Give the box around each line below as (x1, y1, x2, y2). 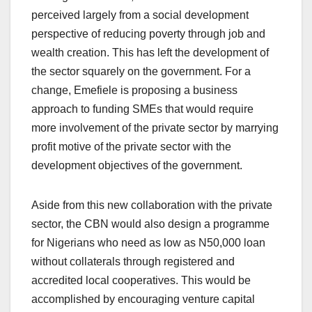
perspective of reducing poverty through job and (31, 28, 265, 40)
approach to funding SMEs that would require (31, 103, 253, 116)
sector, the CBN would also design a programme (31, 218, 270, 231)
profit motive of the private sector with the (31, 141, 231, 153)
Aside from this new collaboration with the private (31, 199, 272, 212)
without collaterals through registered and (31, 256, 235, 268)
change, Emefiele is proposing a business (31, 84, 237, 97)
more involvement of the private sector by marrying (31, 122, 279, 134)
